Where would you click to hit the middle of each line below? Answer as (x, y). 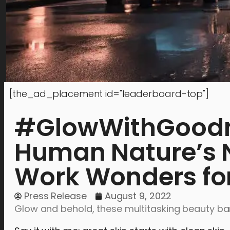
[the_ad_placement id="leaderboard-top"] (109, 94)
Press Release (55, 196)
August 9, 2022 (138, 196)
